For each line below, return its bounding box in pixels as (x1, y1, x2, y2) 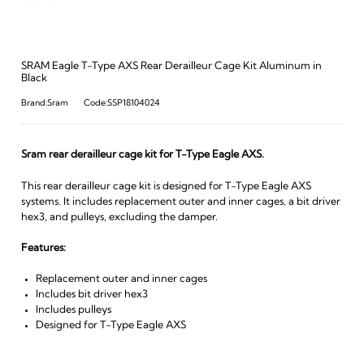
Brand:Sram (20, 98, 68, 108)
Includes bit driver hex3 (35, 288, 148, 300)
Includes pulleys (35, 304, 111, 315)
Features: (20, 242, 66, 253)
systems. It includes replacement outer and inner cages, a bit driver (20, 196, 340, 207)
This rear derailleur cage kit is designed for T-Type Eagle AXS (20, 180, 311, 192)
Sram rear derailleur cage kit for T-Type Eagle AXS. (20, 149, 264, 161)
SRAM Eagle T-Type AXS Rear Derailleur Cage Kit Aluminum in (20, 60, 322, 71)
